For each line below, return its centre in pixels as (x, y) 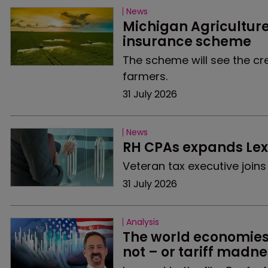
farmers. (145, 76)
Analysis (142, 222)
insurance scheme (187, 42)
